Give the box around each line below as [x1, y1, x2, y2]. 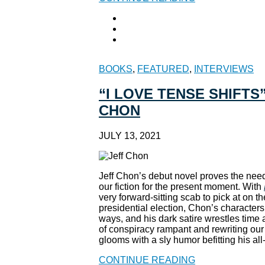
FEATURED [137, 63, 189, 74]
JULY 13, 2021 [99, 131, 161, 141]
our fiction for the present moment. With [99, 182, 264, 192]
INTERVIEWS [194, 63, 254, 74]
